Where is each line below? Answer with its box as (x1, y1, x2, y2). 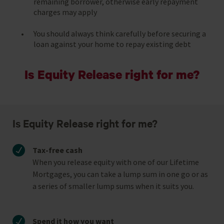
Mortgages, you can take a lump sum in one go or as (32, 168, 208, 179)
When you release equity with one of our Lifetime (32, 156, 199, 167)
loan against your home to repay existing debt (33, 38, 191, 49)
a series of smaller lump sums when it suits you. (32, 180, 194, 191)
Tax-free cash (32, 144, 82, 155)
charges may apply (33, 6, 97, 17)
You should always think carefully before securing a (33, 28, 206, 38)
